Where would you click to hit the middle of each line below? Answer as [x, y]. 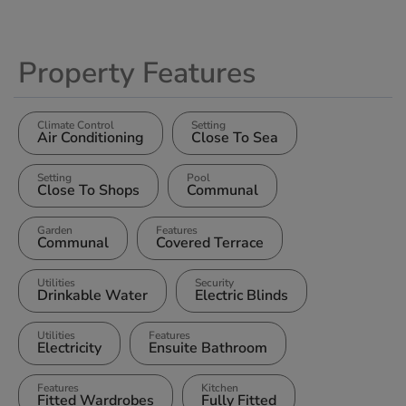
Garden [55, 230]
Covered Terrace [210, 242]
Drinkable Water [92, 295]
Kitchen [220, 387]
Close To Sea [235, 137]
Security [214, 282]
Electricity [69, 348]
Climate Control [76, 125]
